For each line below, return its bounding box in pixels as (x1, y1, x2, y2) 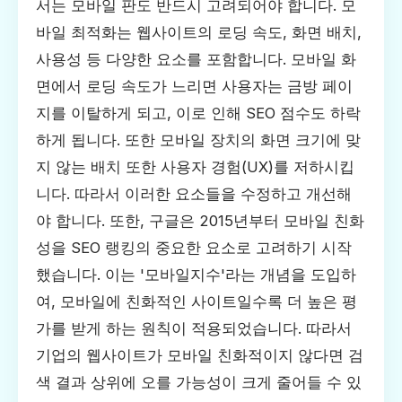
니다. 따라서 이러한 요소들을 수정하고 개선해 (36, 185, 352, 204)
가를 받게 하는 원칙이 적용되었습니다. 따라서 (36, 319, 352, 338)
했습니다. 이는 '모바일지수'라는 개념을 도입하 (36, 266, 356, 284)
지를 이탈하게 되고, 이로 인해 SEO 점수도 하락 (36, 104, 361, 123)
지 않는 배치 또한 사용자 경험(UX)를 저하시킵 (36, 158, 354, 177)
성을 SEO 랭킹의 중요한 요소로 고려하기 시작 (36, 239, 352, 258)
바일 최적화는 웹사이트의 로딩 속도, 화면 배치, (36, 23, 362, 42)
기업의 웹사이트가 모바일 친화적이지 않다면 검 (36, 346, 363, 365)
